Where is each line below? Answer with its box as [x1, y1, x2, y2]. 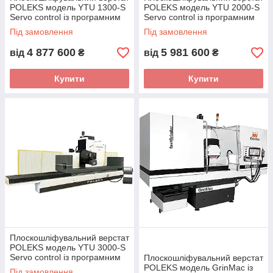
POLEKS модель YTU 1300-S [10, 2, 126, 12]
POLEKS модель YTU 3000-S [10, 243, 126, 252]
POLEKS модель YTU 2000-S [144, 2, 260, 12]
